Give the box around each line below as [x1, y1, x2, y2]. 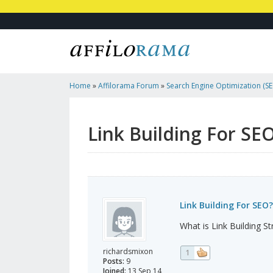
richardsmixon [103, 246, 153, 257]
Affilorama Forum [98, 80, 159, 91]
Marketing [69, 105, 104, 116]
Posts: [103, 256, 124, 267]
